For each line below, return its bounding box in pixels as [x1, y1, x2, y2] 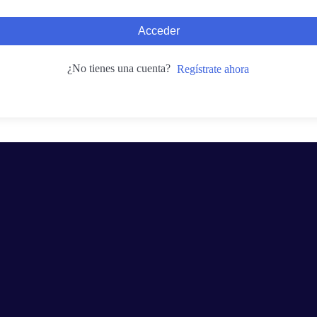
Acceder [137, 25, 180, 37]
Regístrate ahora [177, 63, 249, 76]
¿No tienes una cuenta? [67, 62, 176, 74]
